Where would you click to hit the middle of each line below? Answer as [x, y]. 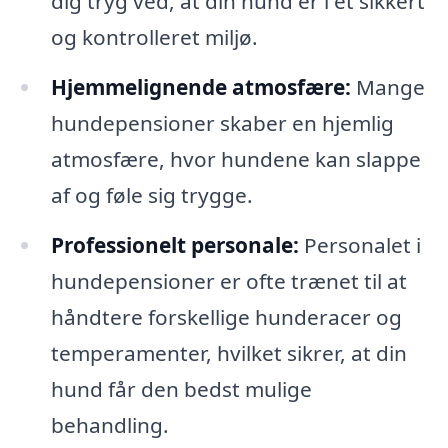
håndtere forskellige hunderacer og [226, 316]
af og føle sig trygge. [151, 194]
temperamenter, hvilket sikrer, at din [228, 352]
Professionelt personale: [174, 244]
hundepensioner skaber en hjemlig [222, 122]
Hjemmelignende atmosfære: [200, 86]
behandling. [109, 424]
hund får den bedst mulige [181, 388]
